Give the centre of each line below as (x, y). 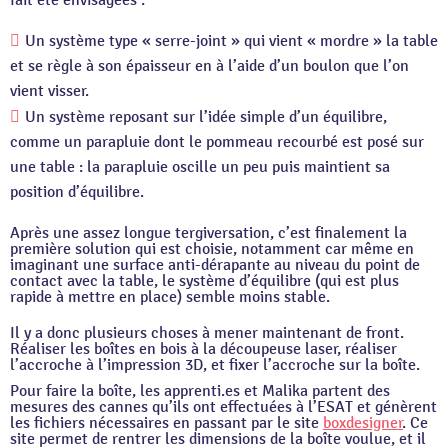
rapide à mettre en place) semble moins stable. (170, 297)
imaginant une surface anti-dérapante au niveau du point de (215, 265)
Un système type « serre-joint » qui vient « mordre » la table (231, 41)
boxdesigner (363, 423)
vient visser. (49, 91)
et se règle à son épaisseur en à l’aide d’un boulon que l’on (209, 66)
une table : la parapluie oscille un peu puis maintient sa (200, 167)
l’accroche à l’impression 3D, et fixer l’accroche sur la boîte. (215, 365)
